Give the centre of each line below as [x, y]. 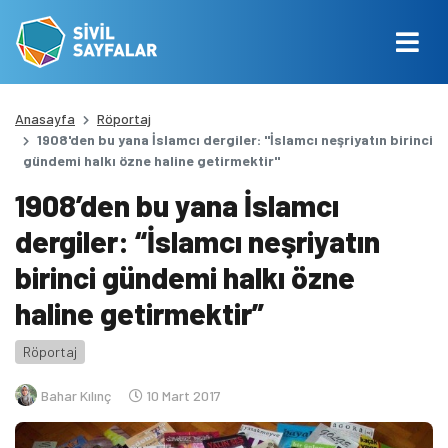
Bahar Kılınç [76, 395]
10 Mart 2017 [182, 395]
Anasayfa [45, 118]
